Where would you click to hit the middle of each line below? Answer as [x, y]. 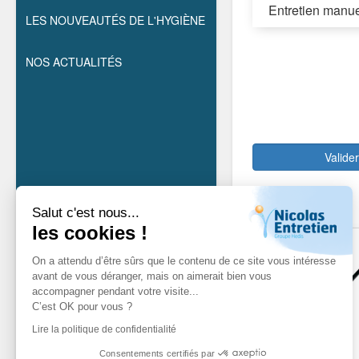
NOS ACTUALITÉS [74, 62]
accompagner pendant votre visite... [117, 291]
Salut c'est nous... [86, 212]
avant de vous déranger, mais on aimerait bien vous [152, 276]
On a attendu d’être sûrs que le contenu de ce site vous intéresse [184, 260]
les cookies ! [90, 232]
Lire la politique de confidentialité [104, 329]
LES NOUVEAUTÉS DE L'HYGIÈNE [115, 20]
